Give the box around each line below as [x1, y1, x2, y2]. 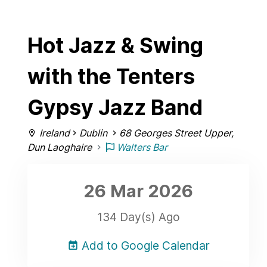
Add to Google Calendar [78, 238, 210, 253]
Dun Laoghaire [27, 141, 92, 154]
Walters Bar [114, 141, 167, 154]
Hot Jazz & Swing [27, 33, 203, 59]
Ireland [39, 127, 70, 139]
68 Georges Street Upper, [119, 127, 234, 139]
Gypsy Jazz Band [27, 95, 203, 121]
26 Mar [83, 181, 144, 202]
